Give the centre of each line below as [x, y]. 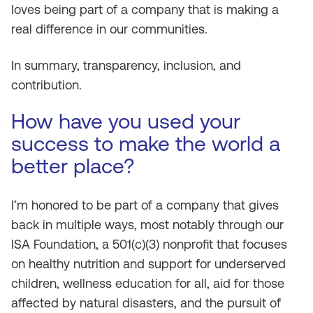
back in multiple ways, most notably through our [147, 225]
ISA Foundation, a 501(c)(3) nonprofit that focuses [149, 244]
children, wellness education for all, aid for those [148, 283]
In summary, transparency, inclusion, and [126, 65]
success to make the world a [146, 144]
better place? [73, 166]
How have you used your [126, 121]
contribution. [46, 85]
